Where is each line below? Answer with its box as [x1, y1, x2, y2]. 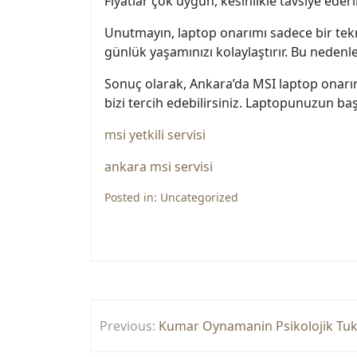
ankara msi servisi [104, 158, 213, 175]
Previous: [100, 317, 155, 335]
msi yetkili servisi [104, 126, 206, 143]
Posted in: [104, 190, 160, 205]
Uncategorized [160, 190, 238, 205]
